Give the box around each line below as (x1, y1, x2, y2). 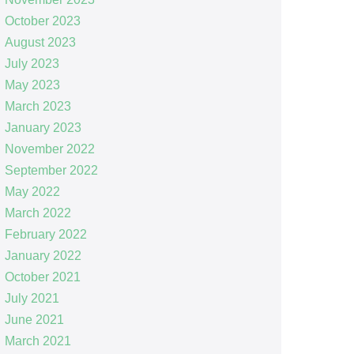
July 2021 (4, 291, 59, 305)
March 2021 (4, 333, 71, 348)
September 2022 (4, 163, 98, 177)
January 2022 (4, 248, 81, 262)
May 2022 (4, 184, 60, 198)
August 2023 (4, 35, 76, 49)
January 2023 (4, 120, 81, 134)
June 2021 (4, 312, 64, 326)
